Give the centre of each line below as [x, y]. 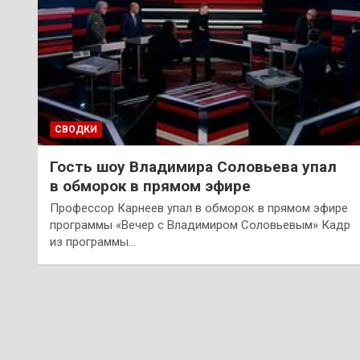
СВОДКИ [76, 129]
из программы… [93, 241]
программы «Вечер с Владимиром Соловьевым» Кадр [200, 225]
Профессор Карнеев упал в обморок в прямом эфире [199, 208]
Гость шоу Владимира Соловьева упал [193, 166]
